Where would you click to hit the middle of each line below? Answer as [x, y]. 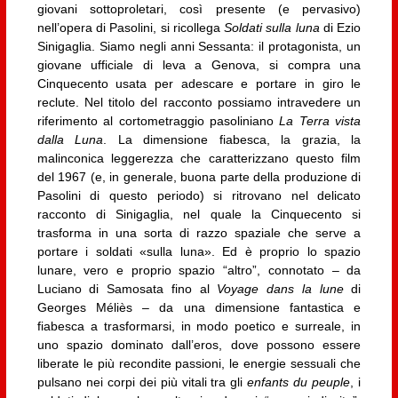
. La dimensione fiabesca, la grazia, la [232, 139]
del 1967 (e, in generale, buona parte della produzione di [199, 176]
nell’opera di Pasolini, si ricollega [131, 27]
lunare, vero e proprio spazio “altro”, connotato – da [199, 270]
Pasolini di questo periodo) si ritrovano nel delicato [199, 195]
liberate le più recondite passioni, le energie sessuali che [199, 363]
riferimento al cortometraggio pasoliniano [158, 120]
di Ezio [340, 27]
